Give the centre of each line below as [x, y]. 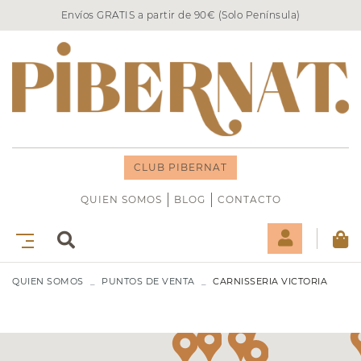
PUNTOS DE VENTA [148, 282]
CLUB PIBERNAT [180, 168]
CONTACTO [249, 200]
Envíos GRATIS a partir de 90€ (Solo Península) [180, 15]
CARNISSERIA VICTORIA [270, 282]
